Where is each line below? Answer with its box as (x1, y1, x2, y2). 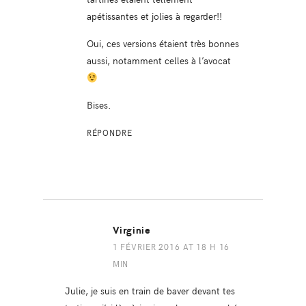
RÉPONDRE (86, 127, 133, 139)
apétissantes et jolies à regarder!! (86, 9, 222, 23)
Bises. (86, 98, 111, 112)
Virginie (112, 225, 151, 237)
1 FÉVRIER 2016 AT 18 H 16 (112, 241, 230, 253)
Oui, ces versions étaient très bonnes (86, 36, 239, 51)
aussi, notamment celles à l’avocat (86, 53, 231, 68)
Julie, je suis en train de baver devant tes (64, 283, 235, 298)
